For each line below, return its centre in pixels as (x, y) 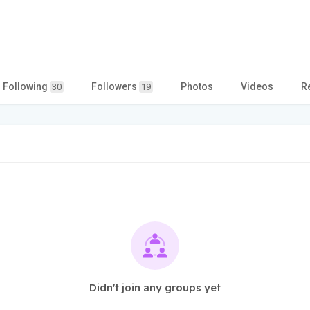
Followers (115, 86)
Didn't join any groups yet (155, 287)
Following (26, 86)
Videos (257, 86)
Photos (197, 86)
